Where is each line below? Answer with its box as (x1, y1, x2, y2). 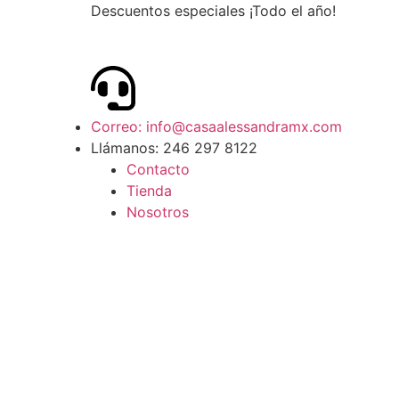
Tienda (126, 182, 172, 199)
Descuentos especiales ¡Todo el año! (91, 2, 336, 20)
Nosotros (126, 203, 189, 221)
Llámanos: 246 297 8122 (91, 139, 257, 157)
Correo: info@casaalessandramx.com (91, 118, 342, 135)
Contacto (126, 160, 190, 178)
